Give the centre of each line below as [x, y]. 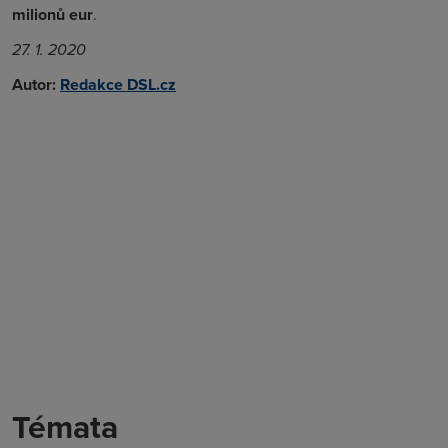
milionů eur [52, 14]
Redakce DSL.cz [118, 84]
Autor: [34, 84]
